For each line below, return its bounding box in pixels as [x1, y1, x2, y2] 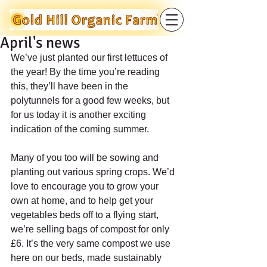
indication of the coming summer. [11, 124, 149, 134]
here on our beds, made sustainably [11, 253, 164, 263]
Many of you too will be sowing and [11, 153, 161, 163]
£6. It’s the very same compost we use [11, 238, 173, 249]
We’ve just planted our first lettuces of [11, 52, 170, 63]
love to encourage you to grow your [11, 181, 161, 191]
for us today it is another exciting [11, 110, 148, 120]
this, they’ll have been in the [11, 81, 131, 91]
